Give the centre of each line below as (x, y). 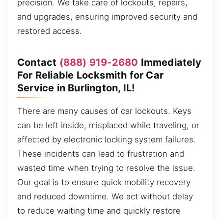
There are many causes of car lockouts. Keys (104, 111)
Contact (38, 62)
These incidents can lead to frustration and (101, 154)
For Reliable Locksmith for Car (90, 75)
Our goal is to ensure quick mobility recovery (104, 182)
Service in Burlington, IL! (76, 88)
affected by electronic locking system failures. (107, 140)
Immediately (170, 62)
